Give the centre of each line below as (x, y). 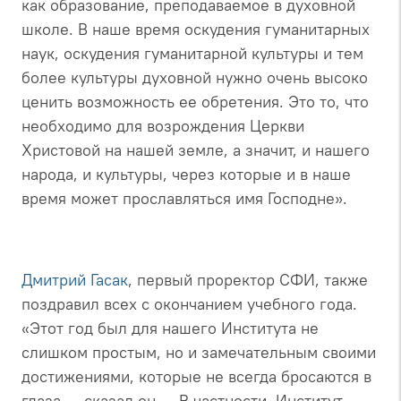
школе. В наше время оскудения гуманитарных (196, 29)
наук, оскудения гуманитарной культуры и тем (192, 53)
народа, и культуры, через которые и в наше (186, 174)
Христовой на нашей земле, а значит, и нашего (196, 149)
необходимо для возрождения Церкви (163, 125)
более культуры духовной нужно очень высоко (195, 77)
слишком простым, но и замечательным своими (199, 352)
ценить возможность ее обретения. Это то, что (195, 101)
